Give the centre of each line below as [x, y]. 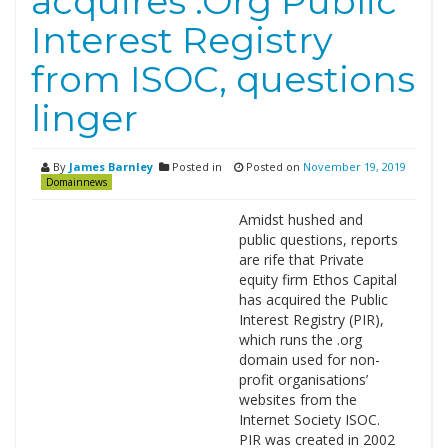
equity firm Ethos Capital [317, 279]
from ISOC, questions [223, 79]
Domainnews [76, 182]
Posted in [195, 166]
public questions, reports [318, 239]
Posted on [273, 166]
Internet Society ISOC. [309, 419]
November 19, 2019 [354, 166]
